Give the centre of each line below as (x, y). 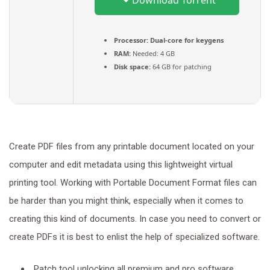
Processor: (131, 40)
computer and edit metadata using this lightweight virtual (121, 165)
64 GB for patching (181, 67)
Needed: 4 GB (153, 53)
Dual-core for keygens (186, 40)
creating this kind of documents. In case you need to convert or (135, 219)
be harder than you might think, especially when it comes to (126, 201)
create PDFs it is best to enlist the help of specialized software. (134, 237)
